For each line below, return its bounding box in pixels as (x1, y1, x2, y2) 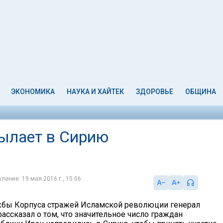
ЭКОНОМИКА (11, 88, 55, 96)
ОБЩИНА (185, 88, 216, 96)
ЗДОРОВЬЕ (135, 88, 173, 96)
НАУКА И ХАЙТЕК (67, 88, 124, 96)
